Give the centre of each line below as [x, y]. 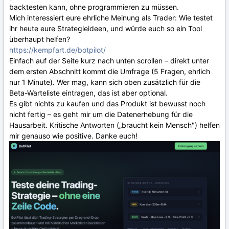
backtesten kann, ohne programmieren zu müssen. [94, 7]
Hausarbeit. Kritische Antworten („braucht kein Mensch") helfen [114, 125]
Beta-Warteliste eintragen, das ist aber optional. [88, 93]
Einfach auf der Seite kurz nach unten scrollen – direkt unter [109, 61]
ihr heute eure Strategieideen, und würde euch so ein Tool [106, 28]
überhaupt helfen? [40, 39]
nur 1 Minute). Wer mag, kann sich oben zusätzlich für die [105, 82]
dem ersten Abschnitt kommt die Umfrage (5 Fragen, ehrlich [110, 71]
